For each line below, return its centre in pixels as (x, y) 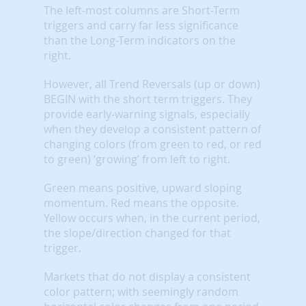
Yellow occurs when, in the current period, (152, 218)
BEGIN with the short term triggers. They (148, 99)
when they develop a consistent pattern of (152, 129)
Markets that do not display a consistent (147, 276)
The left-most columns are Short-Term (142, 10)
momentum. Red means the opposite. (141, 203)
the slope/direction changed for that (137, 233)
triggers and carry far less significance (141, 25)
